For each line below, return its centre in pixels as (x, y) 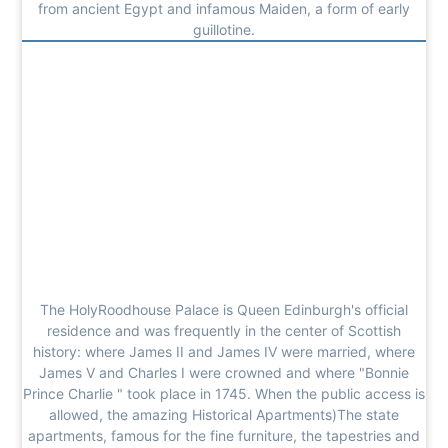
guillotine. (224, 29)
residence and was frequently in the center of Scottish (224, 331)
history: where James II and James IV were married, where (224, 352)
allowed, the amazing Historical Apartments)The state (224, 415)
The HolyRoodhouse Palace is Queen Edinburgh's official (224, 310)
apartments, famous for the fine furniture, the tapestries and (224, 436)
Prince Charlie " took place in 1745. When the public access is (224, 394)
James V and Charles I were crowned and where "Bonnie (224, 373)
